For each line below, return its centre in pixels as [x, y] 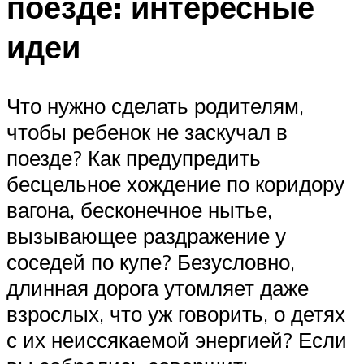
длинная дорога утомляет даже [158, 287]
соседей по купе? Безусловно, [151, 261]
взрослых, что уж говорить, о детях [176, 313]
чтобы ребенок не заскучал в [147, 131]
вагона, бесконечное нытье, [139, 209]
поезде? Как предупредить [134, 157]
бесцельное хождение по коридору [175, 183]
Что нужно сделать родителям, [155, 105]
